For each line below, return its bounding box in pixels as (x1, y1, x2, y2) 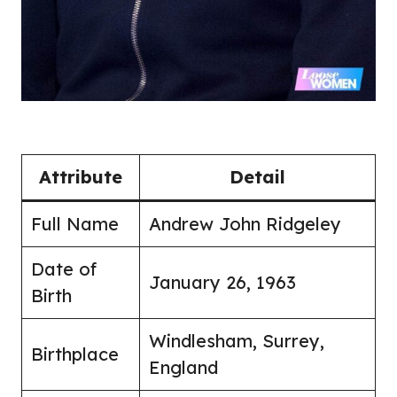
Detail (230, 165, 285, 188)
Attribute (39, 165, 122, 188)
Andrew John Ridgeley (149, 212, 341, 235)
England (149, 355, 218, 378)
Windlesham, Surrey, (149, 329, 324, 352)
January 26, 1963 (149, 270, 296, 293)
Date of (31, 257, 97, 280)
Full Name (31, 212, 119, 235)
